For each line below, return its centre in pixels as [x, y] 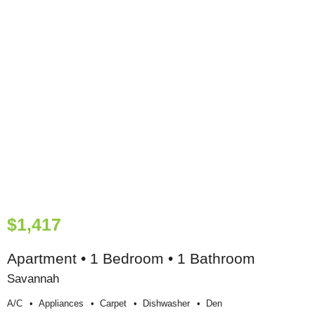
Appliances [61, 303]
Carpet [113, 303]
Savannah [33, 279]
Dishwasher [166, 303]
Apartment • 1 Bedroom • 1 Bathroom [131, 259]
